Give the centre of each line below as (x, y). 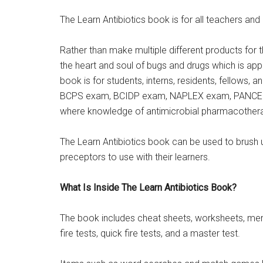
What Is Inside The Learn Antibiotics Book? (149, 188)
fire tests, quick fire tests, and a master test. (150, 234)
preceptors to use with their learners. (135, 157)
